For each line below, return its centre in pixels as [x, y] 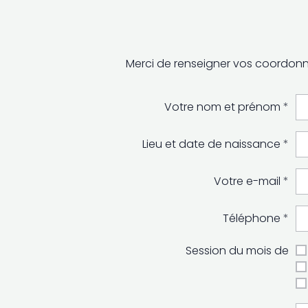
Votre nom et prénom [222, 107]
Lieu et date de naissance [211, 144]
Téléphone [252, 218]
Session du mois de [237, 251]
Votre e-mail [247, 181]
